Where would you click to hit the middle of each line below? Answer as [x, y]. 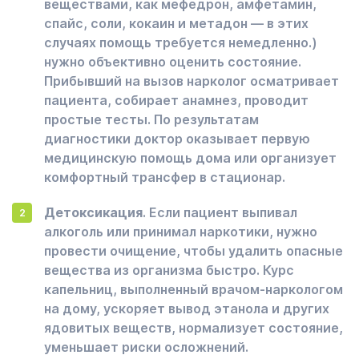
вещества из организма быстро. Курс [169, 270]
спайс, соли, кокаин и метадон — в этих [176, 23]
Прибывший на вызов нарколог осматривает [192, 81]
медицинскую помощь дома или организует [190, 158]
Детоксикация [93, 212]
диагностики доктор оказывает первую [177, 139]
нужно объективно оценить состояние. [173, 62]
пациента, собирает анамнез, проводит [176, 100]
